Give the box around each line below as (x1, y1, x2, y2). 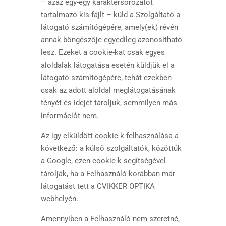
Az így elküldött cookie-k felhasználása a (40, 131, 179, 140)
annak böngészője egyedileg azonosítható (40, 35, 182, 44)
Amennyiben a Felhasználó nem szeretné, (40, 214, 180, 223)
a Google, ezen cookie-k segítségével (40, 156, 166, 165)
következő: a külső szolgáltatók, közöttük (40, 144, 182, 153)
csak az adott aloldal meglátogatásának (40, 86, 176, 95)
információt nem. (40, 111, 99, 120)
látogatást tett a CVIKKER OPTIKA (40, 182, 155, 191)
